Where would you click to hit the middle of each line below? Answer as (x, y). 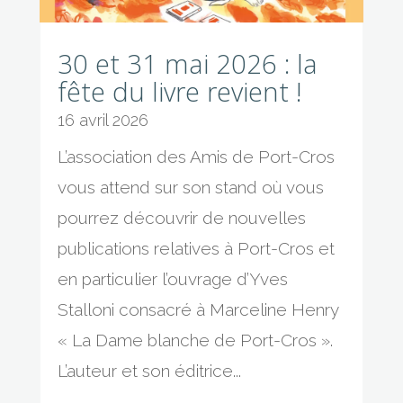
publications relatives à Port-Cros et (196, 248)
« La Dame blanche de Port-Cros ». (195, 340)
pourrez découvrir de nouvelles (181, 217)
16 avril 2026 (103, 120)
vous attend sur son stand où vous (190, 187)
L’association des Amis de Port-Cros (196, 156)
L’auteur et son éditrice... (149, 370)
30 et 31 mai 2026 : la (187, 63)
